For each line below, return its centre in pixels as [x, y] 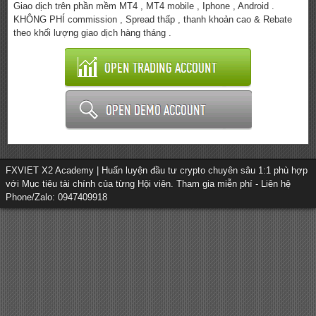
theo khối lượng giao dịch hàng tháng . [92, 33]
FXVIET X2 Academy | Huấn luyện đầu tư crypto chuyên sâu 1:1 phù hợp [157, 171]
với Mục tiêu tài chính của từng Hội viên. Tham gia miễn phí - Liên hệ [148, 184]
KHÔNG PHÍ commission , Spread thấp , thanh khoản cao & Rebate [153, 20]
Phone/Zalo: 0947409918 [56, 197]
